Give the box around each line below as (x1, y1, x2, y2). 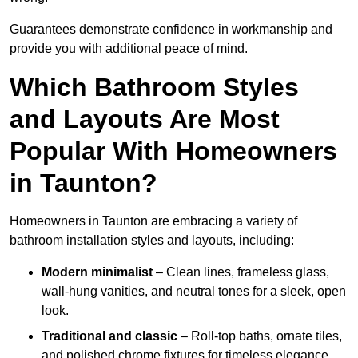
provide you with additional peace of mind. (10, 42, 248, 56)
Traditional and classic (42, 329, 177, 344)
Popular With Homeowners (10, 137, 337, 166)
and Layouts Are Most (10, 105, 280, 134)
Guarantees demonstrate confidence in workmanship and (10, 22, 332, 37)
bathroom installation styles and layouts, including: (10, 233, 294, 248)
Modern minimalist (42, 265, 153, 280)
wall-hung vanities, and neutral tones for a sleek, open (42, 284, 346, 299)
